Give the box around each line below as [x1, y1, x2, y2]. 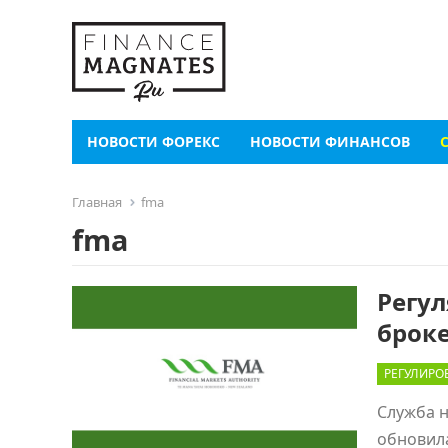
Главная [72, 193, 122, 211]
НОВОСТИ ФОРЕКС [87, 132, 220, 151]
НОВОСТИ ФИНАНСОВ [250, 132, 410, 151]
